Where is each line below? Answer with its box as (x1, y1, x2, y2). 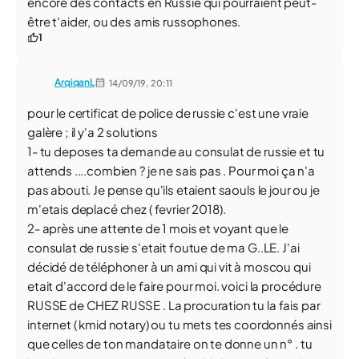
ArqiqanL (54, 76, 95, 88)
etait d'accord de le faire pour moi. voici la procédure (27, 278, 321, 293)
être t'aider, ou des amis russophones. (27, 14, 241, 29)
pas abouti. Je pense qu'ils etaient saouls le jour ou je (27, 182, 320, 197)
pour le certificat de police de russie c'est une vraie (27, 105, 309, 120)
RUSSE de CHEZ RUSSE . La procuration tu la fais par (27, 297, 321, 313)
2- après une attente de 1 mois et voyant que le (27, 220, 288, 236)
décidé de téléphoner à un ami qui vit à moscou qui (27, 259, 311, 274)
